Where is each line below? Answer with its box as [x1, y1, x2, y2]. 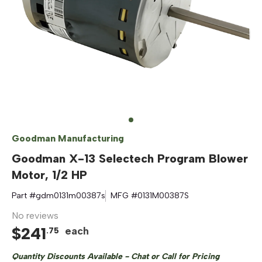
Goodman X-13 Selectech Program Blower [12, 151, 248, 166]
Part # [12, 191, 36, 201]
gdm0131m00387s [36, 191, 105, 201]
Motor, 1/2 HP [12, 168, 87, 182]
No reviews [12, 210, 58, 221]
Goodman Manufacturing [12, 133, 124, 144]
